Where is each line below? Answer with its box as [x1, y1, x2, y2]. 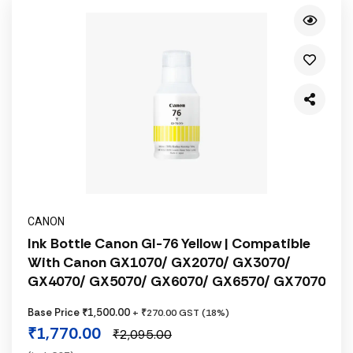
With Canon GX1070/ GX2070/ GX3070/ [28, 253, 291, 272]
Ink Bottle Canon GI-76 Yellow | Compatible [28, 234, 310, 253]
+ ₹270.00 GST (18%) [132, 307, 229, 319]
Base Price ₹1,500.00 [28, 306, 132, 319]
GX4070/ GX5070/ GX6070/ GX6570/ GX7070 [28, 272, 325, 291]
